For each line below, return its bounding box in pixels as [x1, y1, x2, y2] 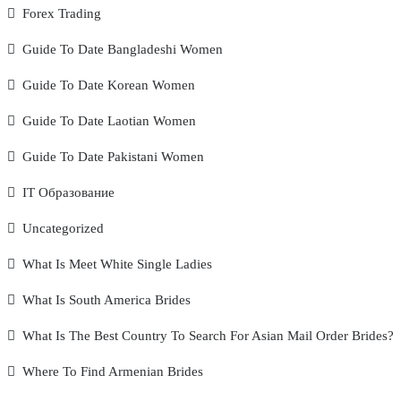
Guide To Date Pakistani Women [22, 149, 204, 164]
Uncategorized [22, 221, 104, 235]
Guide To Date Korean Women [22, 78, 195, 92]
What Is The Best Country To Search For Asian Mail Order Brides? [22, 328, 394, 343]
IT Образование [22, 185, 115, 200]
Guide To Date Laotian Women [22, 114, 196, 128]
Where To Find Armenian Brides [22, 364, 203, 379]
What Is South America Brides [22, 293, 191, 307]
